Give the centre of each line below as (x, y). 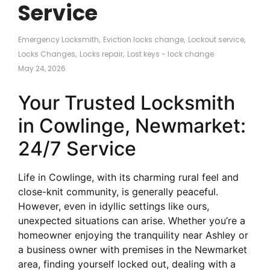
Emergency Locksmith (58, 39)
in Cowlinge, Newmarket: (132, 125)
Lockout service (216, 39)
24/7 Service (77, 148)
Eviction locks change (143, 39)
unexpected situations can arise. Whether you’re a (132, 220)
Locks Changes (47, 54)
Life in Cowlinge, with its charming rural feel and (128, 177)
